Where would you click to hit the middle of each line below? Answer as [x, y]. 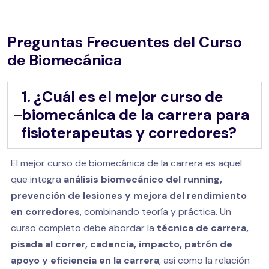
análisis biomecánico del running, [143, 180]
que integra [37, 180]
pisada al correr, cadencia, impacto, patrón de [122, 244]
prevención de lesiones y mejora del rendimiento [129, 196]
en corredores [45, 212]
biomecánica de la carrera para [136, 115]
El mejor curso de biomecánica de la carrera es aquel [126, 163]
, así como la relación [204, 261]
